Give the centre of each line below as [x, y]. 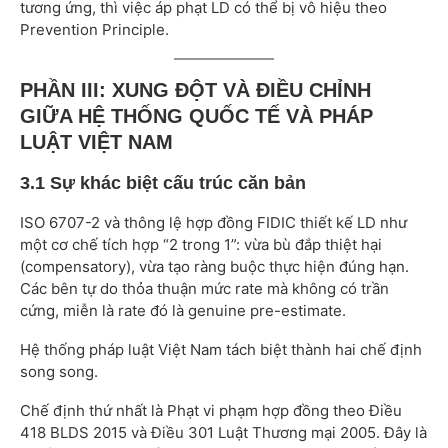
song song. [59, 372]
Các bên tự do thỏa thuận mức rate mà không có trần [204, 289]
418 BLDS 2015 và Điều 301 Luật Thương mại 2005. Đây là [223, 433]
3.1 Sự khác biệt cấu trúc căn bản [163, 183]
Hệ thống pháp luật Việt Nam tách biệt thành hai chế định [221, 350]
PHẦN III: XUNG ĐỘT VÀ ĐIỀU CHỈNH [195, 90]
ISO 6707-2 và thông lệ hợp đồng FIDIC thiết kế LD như [213, 223]
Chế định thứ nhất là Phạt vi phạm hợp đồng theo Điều [211, 411]
